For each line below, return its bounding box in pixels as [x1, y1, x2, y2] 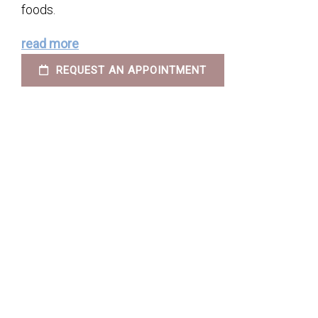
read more [21, 36, 79, 52]
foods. [21, 2, 55, 18]
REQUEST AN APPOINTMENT [53, 64, 207, 77]
